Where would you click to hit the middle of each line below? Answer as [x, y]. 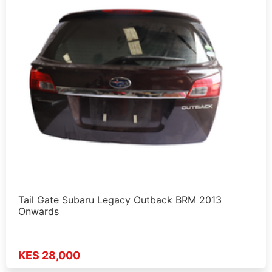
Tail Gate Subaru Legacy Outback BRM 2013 [120, 200]
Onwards [39, 212]
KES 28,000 [49, 255]
